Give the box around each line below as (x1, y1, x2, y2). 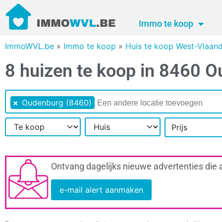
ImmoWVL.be (5, 41, 54, 52)
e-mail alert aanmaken (59, 185, 143, 195)
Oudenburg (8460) (22, 98, 92, 108)
